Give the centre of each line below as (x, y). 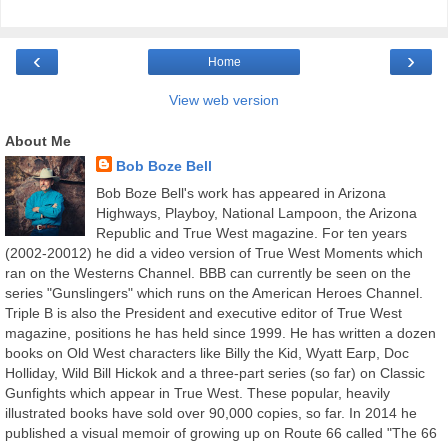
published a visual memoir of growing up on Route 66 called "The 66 (221, 433)
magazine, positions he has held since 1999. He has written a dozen (220, 333)
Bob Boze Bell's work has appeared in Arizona (240, 193)
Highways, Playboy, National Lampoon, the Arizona (256, 213)
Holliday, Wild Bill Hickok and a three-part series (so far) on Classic (215, 373)
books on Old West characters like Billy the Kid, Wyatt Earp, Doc (207, 353)
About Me (38, 141)
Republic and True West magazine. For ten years (251, 233)
